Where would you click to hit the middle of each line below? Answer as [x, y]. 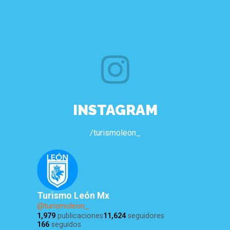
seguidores [145, 216]
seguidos [65, 225]
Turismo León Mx [73, 196]
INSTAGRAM [115, 110]
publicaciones [79, 216]
